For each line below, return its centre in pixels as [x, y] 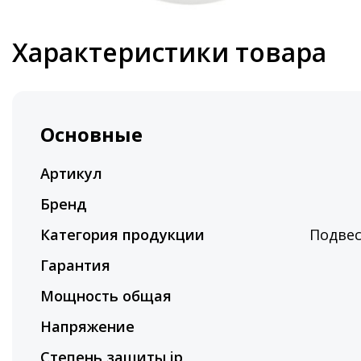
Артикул [71, 173]
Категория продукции [122, 234]
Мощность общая [106, 296]
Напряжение [87, 326]
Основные [91, 134]
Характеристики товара [169, 52]
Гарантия [75, 265]
